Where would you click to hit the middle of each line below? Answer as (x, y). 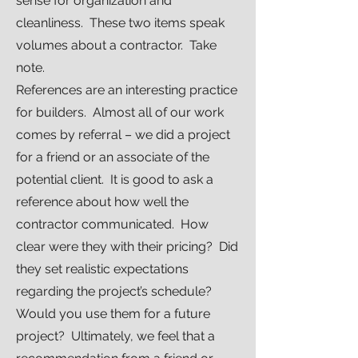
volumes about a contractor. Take (116, 45)
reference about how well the (102, 202)
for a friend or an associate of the (113, 157)
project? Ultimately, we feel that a (115, 336)
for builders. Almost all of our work (120, 112)
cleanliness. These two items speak (120, 23)
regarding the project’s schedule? (115, 291)
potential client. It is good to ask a (115, 179)
